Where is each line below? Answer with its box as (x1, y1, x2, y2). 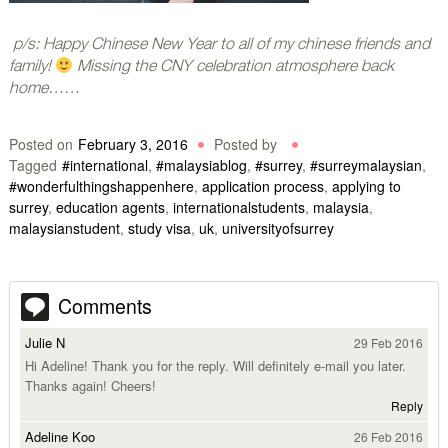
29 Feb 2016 (354, 333, 424, 351)
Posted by (213, 134, 277, 155)
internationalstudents (172, 197, 305, 218)
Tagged (8, 155, 57, 176)
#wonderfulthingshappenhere (8, 176, 194, 197)
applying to (331, 176, 401, 197)
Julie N (24, 332, 65, 352)
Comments (57, 292, 152, 321)
